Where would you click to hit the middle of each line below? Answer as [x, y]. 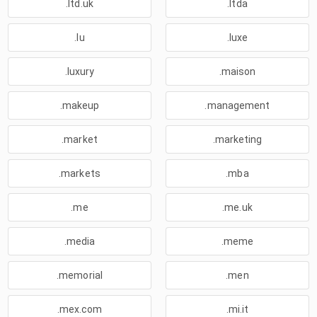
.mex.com [80, 309]
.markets [80, 173]
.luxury [80, 71]
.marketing [237, 139]
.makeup [80, 105]
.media [80, 241]
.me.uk [237, 207]
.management [237, 105]
